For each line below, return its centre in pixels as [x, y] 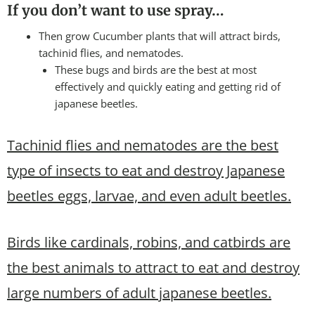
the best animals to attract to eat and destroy [153, 267]
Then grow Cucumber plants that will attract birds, [160, 36]
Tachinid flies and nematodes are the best [143, 145]
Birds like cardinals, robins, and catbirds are [149, 242]
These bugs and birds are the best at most [155, 69]
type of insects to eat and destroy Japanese [146, 170]
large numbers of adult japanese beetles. [139, 292]
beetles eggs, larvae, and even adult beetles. [149, 195]
